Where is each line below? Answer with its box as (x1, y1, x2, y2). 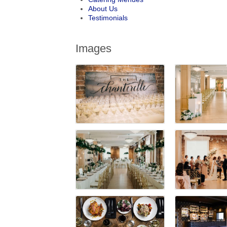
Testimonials (88, 13, 128, 22)
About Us (88, 4, 118, 13)
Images (75, 42, 112, 55)
